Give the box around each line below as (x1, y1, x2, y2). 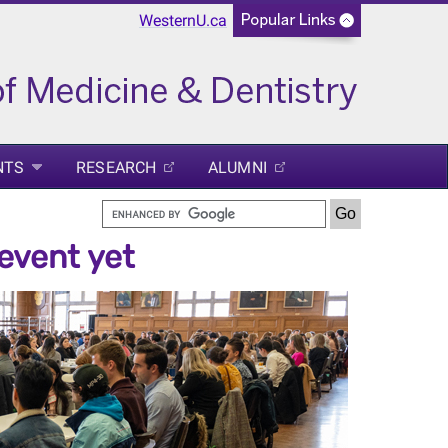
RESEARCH (76, 158, 157, 177)
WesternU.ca (139, 11, 227, 30)
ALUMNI (208, 158, 267, 177)
